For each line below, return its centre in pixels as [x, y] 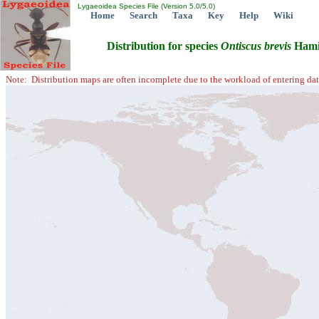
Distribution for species [164, 46]
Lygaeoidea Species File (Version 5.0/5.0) [145, 6]
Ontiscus [241, 46]
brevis [278, 46]
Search [143, 15]
